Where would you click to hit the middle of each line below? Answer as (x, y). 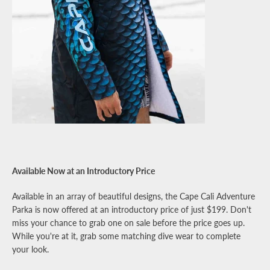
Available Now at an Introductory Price (83, 171)
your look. (30, 249)
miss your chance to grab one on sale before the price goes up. (128, 223)
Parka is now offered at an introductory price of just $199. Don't (132, 209)
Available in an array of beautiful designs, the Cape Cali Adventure (133, 196)
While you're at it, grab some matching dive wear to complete (126, 236)
